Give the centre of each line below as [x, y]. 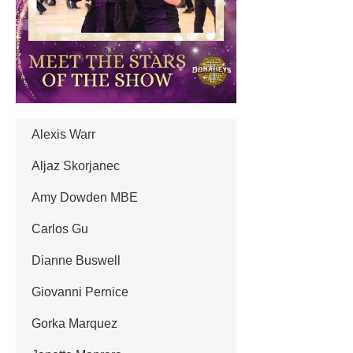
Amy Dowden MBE [85, 197]
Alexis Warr [63, 134]
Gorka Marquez [74, 323]
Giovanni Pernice [80, 292]
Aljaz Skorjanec [76, 165]
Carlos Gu [60, 229]
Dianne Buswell [76, 260]
